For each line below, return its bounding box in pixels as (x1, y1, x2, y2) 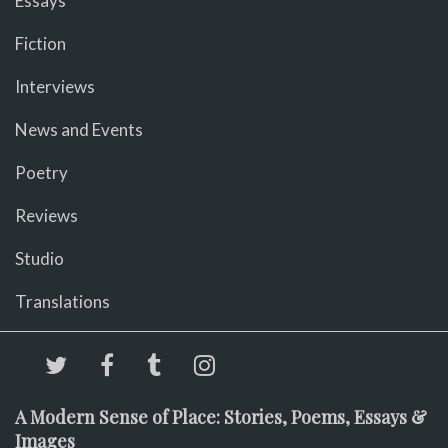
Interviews (15, 75, 95, 97)
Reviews (15, 204, 78, 226)
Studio (15, 247, 64, 269)
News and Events (15, 118, 143, 140)
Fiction (15, 32, 66, 54)
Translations (15, 290, 110, 312)
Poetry (15, 161, 68, 183)
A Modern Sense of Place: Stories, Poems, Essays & (15, 404, 427, 429)
